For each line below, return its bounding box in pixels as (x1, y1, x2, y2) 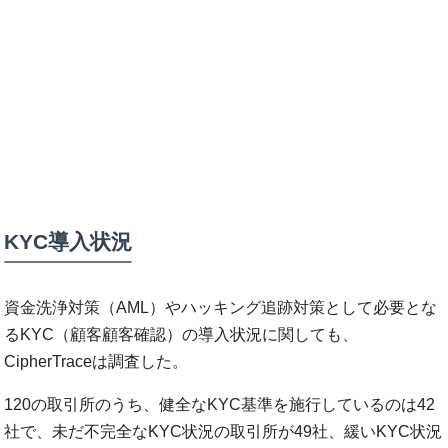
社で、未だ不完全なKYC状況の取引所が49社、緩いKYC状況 (4, 423, 443, 441)
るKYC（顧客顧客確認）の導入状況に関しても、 (4, 326, 359, 344)
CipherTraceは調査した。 (4, 353, 189, 371)
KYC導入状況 (4, 229, 133, 253)
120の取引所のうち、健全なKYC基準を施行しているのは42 (4, 396, 436, 414)
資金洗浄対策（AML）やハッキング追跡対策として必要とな (4, 299, 438, 317)
